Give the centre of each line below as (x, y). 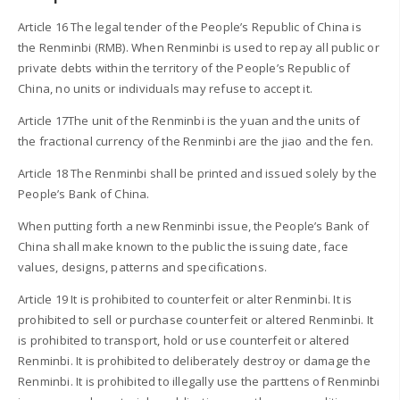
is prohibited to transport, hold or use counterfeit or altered (184, 341)
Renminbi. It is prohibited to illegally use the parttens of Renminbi (199, 382)
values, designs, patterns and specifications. (142, 267)
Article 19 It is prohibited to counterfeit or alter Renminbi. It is (185, 300)
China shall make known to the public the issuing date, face (183, 247)
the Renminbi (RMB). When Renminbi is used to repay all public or (199, 48)
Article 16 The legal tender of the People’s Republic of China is (190, 27)
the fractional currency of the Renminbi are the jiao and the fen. (196, 142)
